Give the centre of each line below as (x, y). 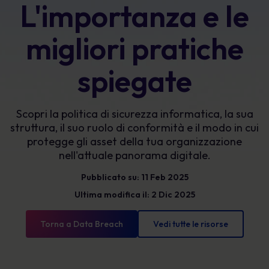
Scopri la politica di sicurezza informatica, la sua (134, 114)
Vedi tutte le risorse (190, 224)
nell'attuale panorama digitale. (134, 155)
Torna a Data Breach (81, 224)
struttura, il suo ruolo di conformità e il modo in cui (134, 128)
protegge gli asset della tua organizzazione (134, 141)
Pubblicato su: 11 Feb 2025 (134, 177)
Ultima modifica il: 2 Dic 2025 (134, 195)
